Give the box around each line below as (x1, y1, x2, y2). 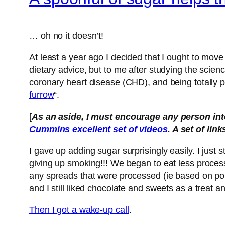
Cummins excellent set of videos (29, 124, 168, 135)
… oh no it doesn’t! (29, 31, 104, 41)
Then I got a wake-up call (29, 205, 129, 215)
